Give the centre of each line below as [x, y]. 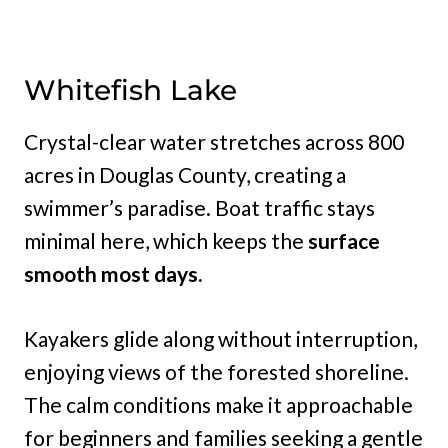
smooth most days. [113, 273]
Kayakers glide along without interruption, [220, 338]
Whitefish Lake [130, 90]
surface [344, 240]
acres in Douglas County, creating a [185, 174]
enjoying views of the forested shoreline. [216, 371]
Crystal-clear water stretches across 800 [214, 141]
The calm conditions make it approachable [218, 404]
